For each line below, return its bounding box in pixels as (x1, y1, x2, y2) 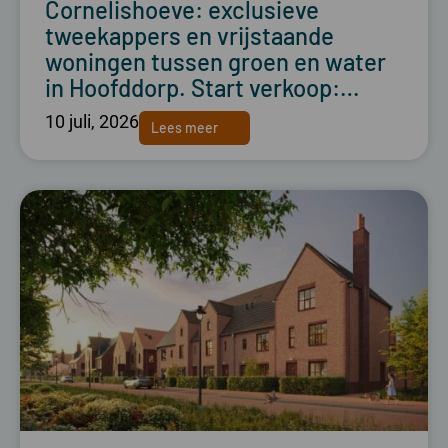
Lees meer (151, 119, 218, 137)
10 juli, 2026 (45, 110, 139, 132)
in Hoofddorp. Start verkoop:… (45, 72, 360, 102)
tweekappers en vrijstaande (45, 20, 334, 50)
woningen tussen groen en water (45, 46, 386, 76)
